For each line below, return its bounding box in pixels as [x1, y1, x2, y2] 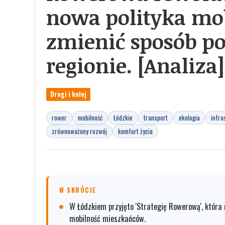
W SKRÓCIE [59, 185, 96, 195]
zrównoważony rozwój [52, 126, 107, 136]
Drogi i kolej [50, 89, 86, 99]
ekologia [179, 112, 200, 123]
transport [144, 112, 168, 123]
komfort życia [118, 126, 153, 136]
